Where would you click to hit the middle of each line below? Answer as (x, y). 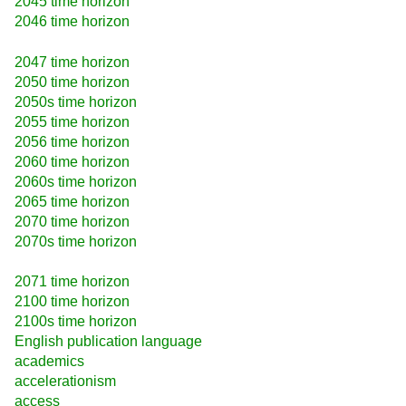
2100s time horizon (76, 322)
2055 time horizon (72, 121)
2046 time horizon (72, 22)
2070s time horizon (76, 241)
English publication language (108, 342)
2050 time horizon (72, 82)
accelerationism (65, 382)
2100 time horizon (72, 302)
